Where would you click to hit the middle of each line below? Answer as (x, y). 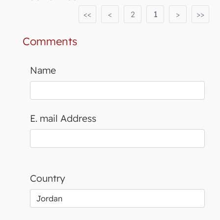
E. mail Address (63, 119)
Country (48, 179)
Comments (50, 41)
